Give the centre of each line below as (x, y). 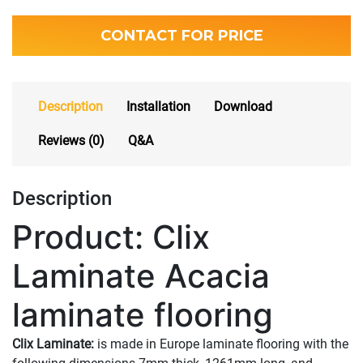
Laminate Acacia (141, 275)
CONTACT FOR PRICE (181, 36)
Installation (158, 107)
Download (243, 107)
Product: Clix (111, 237)
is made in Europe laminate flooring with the (221, 344)
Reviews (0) (71, 141)
